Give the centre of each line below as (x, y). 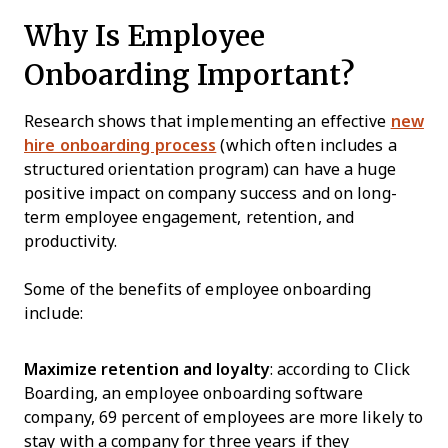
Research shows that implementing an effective (207, 121)
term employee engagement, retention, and (189, 217)
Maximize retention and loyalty (147, 369)
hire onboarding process (120, 145)
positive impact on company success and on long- (210, 193)
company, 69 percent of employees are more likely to (224, 417)
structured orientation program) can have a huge (210, 169)
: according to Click (340, 369)
